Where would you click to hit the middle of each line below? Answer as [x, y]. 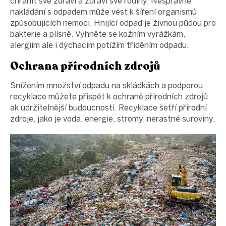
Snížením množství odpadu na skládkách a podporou [106, 86]
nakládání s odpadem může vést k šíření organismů [103, 12]
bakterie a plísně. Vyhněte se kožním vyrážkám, [98, 34]
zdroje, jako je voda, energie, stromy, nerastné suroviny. [112, 119]
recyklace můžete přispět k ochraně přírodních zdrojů [109, 97]
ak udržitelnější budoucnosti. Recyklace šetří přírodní [108, 108]
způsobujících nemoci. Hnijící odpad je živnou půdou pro [113, 23]
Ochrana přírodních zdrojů [85, 66]
